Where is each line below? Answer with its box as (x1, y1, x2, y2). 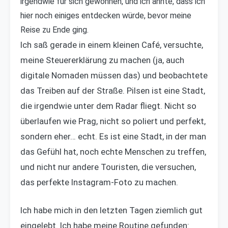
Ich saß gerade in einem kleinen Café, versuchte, (20, 40, 203, 50)
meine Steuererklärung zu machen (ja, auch (20, 55, 184, 66)
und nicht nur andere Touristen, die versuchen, (20, 162, 196, 173)
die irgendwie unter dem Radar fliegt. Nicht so (20, 101, 196, 111)
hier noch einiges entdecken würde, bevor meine (20, 11, 191, 21)
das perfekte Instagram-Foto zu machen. (20, 177, 178, 188)
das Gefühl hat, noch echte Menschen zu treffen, (20, 147, 206, 157)
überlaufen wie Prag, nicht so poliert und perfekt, (20, 116, 206, 127)
